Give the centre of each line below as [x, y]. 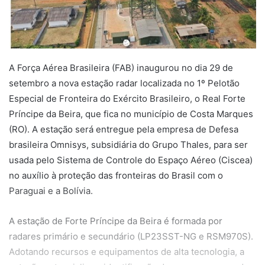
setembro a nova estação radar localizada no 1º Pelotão [124, 83]
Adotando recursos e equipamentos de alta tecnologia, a [127, 251]
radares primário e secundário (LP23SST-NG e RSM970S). [131, 236]
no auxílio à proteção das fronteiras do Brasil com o [116, 175]
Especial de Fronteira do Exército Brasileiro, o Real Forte [127, 98]
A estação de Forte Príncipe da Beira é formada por [116, 221]
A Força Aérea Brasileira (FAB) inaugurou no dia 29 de [121, 67]
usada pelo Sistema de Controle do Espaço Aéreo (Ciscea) [131, 160]
